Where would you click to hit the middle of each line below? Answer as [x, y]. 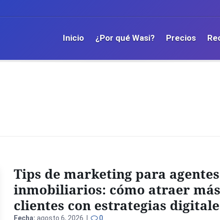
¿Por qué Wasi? [125, 38]
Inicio [73, 38]
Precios [181, 38]
